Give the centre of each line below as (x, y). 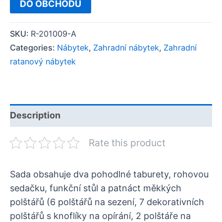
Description (35, 115)
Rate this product (127, 143)
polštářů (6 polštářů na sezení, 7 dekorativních (107, 202)
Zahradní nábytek (126, 48)
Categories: (33, 48)
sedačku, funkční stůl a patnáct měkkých (96, 188)
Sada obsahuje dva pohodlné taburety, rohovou (109, 174)
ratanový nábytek (43, 62)
